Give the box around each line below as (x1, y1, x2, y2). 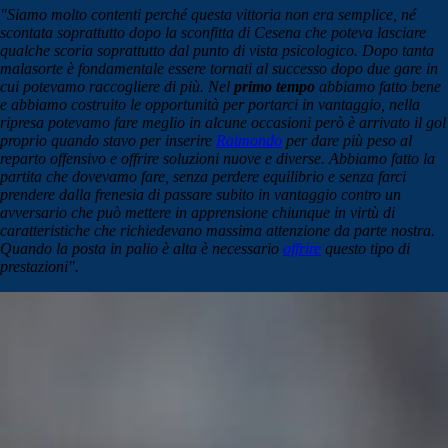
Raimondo (216, 132, 282, 150)
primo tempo (234, 78, 315, 96)
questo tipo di (321, 240, 410, 258)
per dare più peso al (282, 132, 412, 150)
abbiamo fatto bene (315, 78, 441, 96)
